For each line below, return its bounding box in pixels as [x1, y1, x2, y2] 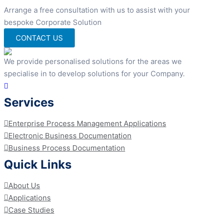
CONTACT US [16, 33, 63, 43]
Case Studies [8, 205, 54, 215]
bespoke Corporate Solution [4, 18, 102, 27]
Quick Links [4, 157, 71, 172]
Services [4, 95, 54, 109]
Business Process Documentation [8, 143, 125, 153]
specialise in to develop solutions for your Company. [4, 69, 185, 78]
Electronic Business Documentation [8, 131, 131, 140]
